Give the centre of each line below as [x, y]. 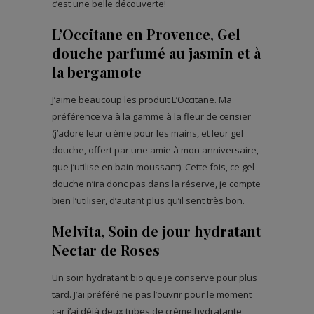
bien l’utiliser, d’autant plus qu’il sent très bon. [148, 201]
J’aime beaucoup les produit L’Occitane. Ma [142, 100]
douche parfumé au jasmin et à [156, 53]
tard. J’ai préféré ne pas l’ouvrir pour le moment [152, 295]
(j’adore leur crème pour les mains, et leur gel [148, 134]
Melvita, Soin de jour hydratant [157, 231]
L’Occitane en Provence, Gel [146, 34]
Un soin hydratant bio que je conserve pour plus [155, 278]
